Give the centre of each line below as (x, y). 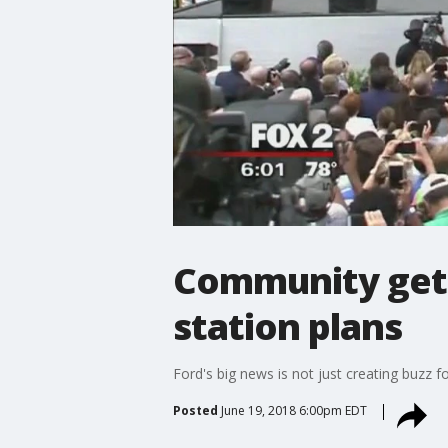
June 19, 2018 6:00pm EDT (293, 410)
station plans (287, 326)
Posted (195, 410)
